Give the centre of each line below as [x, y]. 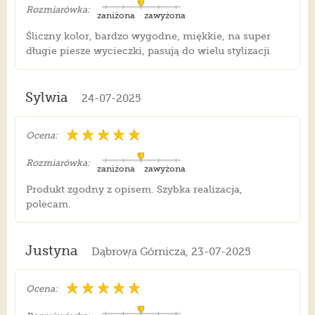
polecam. [48, 204]
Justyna [51, 251]
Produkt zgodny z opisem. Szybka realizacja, [134, 189]
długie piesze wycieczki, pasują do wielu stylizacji [148, 51]
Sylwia [46, 98]
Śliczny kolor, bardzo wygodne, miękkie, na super [148, 36]
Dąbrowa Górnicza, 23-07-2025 [171, 252]
